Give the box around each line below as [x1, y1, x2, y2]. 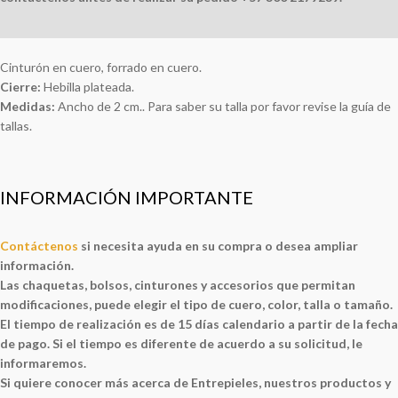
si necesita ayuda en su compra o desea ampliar [78, 238, 358, 254]
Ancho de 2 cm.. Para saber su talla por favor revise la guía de [58, 99, 391, 115]
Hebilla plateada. [41, 79, 134, 95]
